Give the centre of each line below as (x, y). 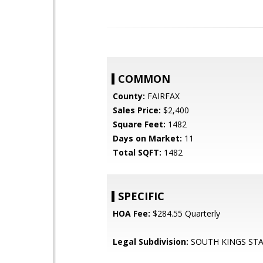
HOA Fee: (131, 213)
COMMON (144, 79)
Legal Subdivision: (151, 242)
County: (129, 96)
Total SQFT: (137, 152)
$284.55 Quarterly (185, 213)
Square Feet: (139, 124)
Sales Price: (137, 110)
